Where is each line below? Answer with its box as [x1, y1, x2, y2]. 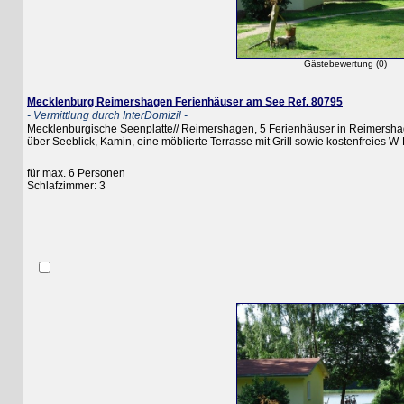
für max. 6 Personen [5, 167, 103, 180]
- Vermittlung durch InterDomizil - [5, 109, 165, 123]
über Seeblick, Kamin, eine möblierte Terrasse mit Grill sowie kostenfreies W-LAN [5, 135, 401, 149]
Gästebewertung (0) [280, 59, 364, 69]
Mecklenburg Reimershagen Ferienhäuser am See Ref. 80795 [5, 96, 320, 109]
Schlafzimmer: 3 [5, 179, 83, 193]
